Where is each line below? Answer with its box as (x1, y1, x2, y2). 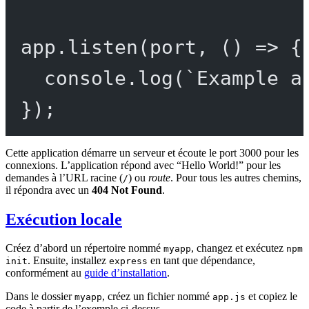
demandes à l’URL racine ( (6, 171, 123, 183)
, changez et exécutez (191, 242, 286, 255)
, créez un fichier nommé (102, 290, 212, 303)
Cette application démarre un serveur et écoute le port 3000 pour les (6, 146, 299, 159)
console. (43, 66, 138, 89)
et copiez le (246, 290, 297, 303)
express (109, 256, 148, 267)
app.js (212, 292, 246, 303)
